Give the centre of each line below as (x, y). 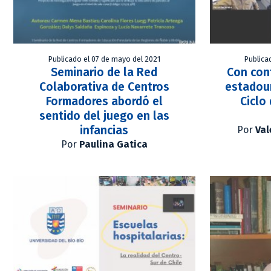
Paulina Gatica (113, 145)
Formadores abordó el (104, 102)
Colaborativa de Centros (104, 87)
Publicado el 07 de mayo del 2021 (104, 59)
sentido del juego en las (104, 116)
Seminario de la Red (104, 73)
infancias (104, 131)
